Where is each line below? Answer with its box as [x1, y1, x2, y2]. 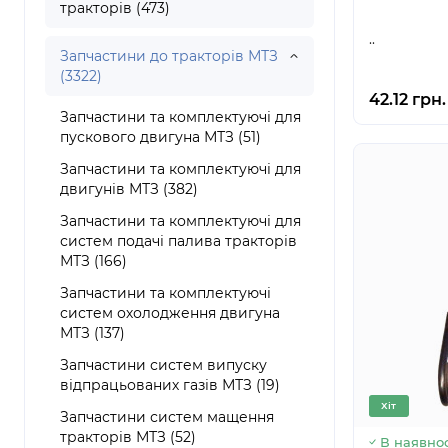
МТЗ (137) [60, 324, 125, 342]
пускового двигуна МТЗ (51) [60, 128, 261, 146]
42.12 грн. [368, 90, 446, 109]
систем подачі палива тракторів [60, 232, 297, 250]
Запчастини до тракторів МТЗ [60, 47, 278, 65]
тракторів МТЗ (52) [60, 428, 196, 446]
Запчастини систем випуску [60, 356, 267, 374]
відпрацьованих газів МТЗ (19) [60, 376, 280, 394]
